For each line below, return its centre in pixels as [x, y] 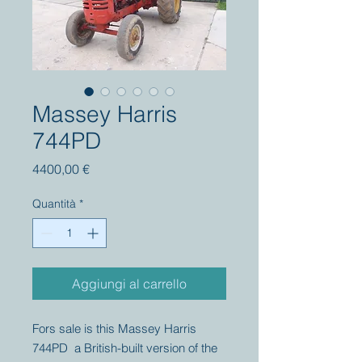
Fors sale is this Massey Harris [114, 328]
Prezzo [109, 168]
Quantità [54, 204]
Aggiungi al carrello [129, 284]
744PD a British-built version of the [125, 348]
